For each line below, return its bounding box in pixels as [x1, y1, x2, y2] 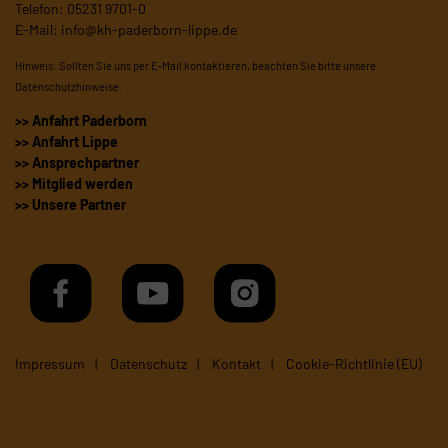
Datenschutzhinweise [15, 80, 119, 94]
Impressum [15, 355, 85, 373]
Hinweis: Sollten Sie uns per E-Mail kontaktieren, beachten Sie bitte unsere [15, 59, 376, 73]
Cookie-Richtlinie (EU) [286, 355, 422, 373]
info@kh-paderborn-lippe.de [61, 21, 237, 39]
